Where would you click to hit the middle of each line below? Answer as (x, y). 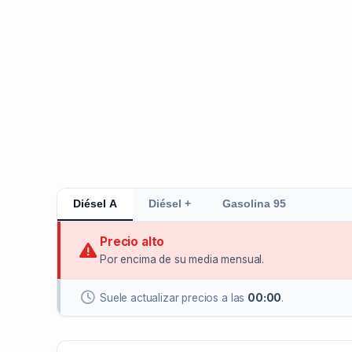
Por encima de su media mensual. (182, 259)
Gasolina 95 (254, 204)
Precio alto (132, 242)
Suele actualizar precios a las (174, 297)
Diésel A (95, 204)
